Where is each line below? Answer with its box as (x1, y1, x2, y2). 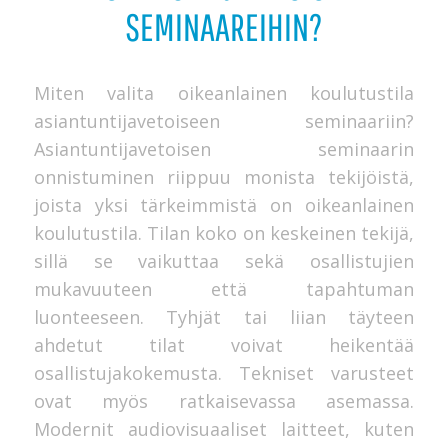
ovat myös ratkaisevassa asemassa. (33, 389, 415, 414)
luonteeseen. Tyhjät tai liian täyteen (33, 305, 415, 330)
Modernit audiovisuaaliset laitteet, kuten (33, 417, 415, 442)
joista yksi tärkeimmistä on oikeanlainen (33, 193, 415, 218)
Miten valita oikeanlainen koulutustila (33, 81, 415, 106)
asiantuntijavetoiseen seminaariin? (33, 109, 415, 134)
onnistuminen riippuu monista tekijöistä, (33, 165, 415, 190)
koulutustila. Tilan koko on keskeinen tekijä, (33, 221, 415, 246)
